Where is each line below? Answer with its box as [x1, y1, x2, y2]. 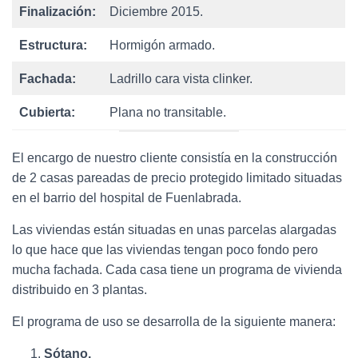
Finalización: [19, 5, 96, 19]
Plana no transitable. [109, 105, 226, 120]
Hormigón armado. [109, 38, 215, 53]
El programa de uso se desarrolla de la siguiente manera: [12, 315, 336, 329]
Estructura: [19, 38, 87, 53]
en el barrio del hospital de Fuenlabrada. [12, 191, 241, 205]
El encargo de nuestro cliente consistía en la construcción [12, 151, 337, 165]
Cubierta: [19, 105, 75, 120]
